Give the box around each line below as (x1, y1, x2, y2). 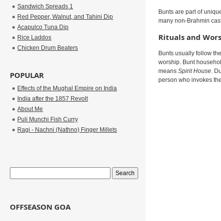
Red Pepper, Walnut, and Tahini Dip (17, 13, 113, 20)
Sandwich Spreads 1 (17, 3, 74, 10)
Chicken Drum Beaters (17, 44, 78, 51)
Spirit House (178, 67, 211, 74)
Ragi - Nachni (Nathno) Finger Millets (17, 126, 117, 133)
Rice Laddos (17, 34, 52, 41)
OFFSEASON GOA (10, 202, 71, 212)
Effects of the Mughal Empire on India (17, 85, 117, 92)
